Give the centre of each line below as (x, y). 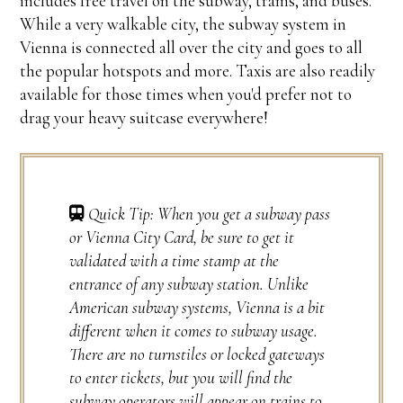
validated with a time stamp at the (175, 260)
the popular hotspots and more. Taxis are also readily (198, 70)
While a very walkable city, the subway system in (184, 23)
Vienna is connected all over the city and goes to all (192, 47)
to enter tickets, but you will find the (181, 377)
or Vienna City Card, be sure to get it (182, 237)
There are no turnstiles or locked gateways (197, 354)
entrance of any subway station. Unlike (189, 283)
